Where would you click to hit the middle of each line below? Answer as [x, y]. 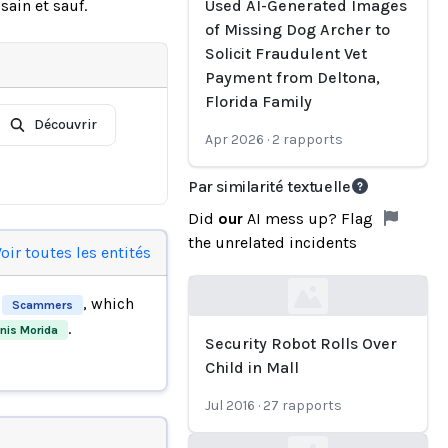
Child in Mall [252, 367]
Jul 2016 [230, 405]
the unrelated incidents [272, 242]
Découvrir [65, 124]
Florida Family [258, 101]
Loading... [255, 307]
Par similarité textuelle [269, 186]
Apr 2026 [234, 139]
